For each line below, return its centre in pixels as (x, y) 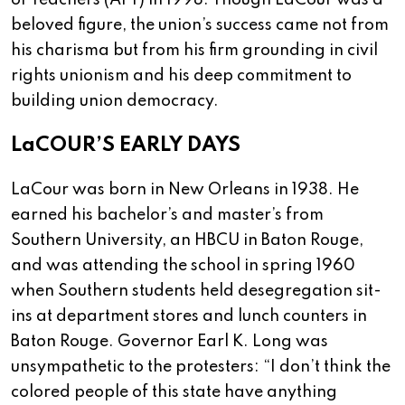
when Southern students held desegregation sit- (196, 292)
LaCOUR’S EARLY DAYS (126, 146)
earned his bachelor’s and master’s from (167, 216)
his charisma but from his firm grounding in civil (194, 51)
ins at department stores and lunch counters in (189, 317)
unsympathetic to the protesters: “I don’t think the (201, 367)
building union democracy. (115, 102)
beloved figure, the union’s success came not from (200, 26)
